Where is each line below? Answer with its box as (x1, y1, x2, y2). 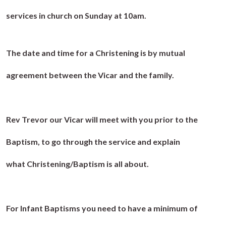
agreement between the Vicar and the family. (6, 70, 174, 80)
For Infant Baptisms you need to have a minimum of (6, 203, 198, 213)
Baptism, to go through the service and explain (6, 137, 180, 147)
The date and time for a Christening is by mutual (6, 48, 185, 58)
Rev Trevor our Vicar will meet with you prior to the (6, 115, 198, 125)
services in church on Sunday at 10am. (6, 11, 148, 21)
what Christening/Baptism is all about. (6, 159, 149, 169)
